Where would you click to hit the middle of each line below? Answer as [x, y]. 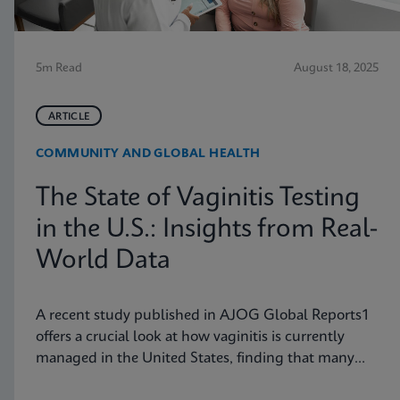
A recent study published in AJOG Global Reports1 [203, 315]
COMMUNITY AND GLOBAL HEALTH [148, 154]
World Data [103, 261]
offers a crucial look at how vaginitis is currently [190, 337]
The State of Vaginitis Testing [198, 198]
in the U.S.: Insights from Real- [207, 229]
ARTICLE [69, 117]
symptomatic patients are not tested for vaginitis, [195, 379]
